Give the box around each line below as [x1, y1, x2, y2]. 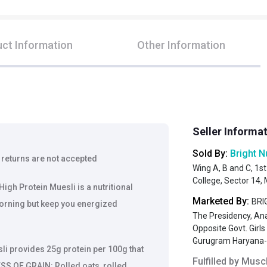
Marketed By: [192, 195, 252, 207]
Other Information [137, 38, 225, 51]
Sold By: [192, 147, 230, 159]
